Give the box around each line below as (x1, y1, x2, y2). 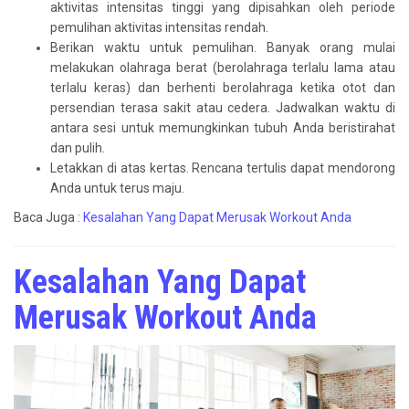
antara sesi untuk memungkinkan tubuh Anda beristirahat (50, 120, 395, 135)
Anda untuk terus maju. (50, 180, 184, 195)
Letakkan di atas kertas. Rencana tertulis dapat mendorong (50, 160, 395, 175)
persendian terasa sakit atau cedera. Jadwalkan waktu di (50, 100, 395, 115)
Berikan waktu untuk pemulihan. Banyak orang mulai (50, 39, 395, 55)
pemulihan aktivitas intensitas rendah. (50, 19, 268, 35)
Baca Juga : (14, 209, 83, 225)
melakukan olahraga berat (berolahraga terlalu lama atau (50, 59, 395, 75)
